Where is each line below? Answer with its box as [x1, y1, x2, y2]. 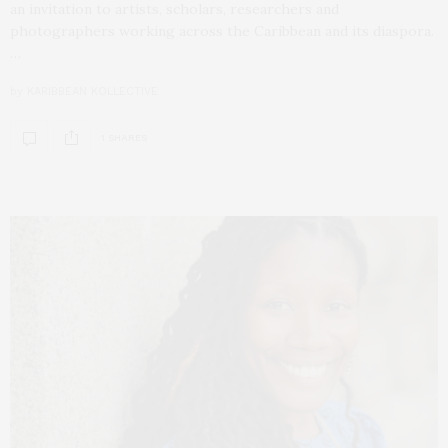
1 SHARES [101, 132, 147, 144]
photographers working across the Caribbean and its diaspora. [10, 21, 434, 40]
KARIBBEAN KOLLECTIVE [27, 84, 158, 98]
